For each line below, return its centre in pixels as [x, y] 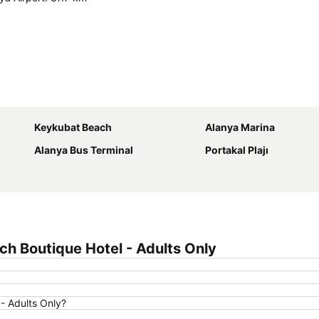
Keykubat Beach [73, 127]
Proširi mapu [220, 96]
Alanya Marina [240, 127]
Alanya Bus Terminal [84, 150]
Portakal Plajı [237, 150]
